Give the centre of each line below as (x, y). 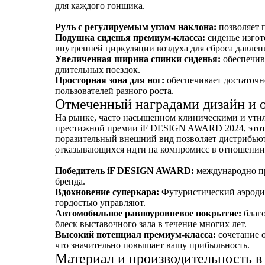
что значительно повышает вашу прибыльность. (152, 245)
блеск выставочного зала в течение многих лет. (151, 224)
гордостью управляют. (100, 203)
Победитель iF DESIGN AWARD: (126, 171)
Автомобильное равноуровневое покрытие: (149, 213)
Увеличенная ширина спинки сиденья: (139, 59)
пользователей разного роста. (114, 91)
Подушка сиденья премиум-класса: (131, 38)
